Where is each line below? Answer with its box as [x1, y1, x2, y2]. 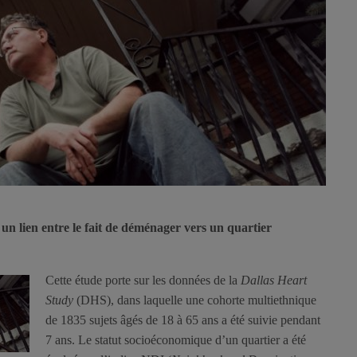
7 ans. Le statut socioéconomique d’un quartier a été [45, 333, 306, 347]
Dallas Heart [241, 273, 307, 288]
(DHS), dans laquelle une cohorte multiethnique [76, 293, 316, 308]
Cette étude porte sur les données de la [45, 273, 241, 288]
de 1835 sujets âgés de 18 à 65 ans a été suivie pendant [45, 313, 320, 328]
